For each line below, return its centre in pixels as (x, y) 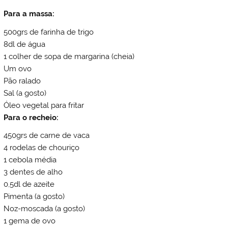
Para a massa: (29, 14)
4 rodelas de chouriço (42, 148)
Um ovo (18, 68)
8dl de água (25, 44)
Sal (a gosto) (25, 93)
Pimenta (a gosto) (34, 197)
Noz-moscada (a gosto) (45, 209)
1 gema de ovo (30, 221)
